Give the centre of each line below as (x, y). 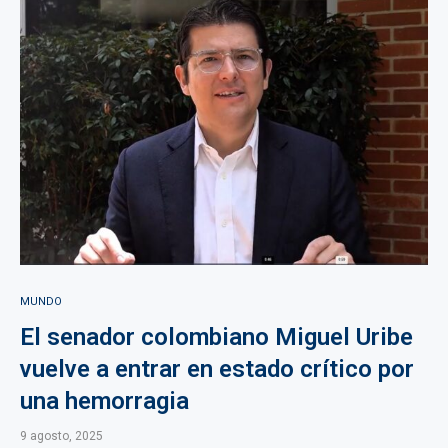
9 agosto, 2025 (61, 436)
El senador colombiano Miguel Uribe (216, 337)
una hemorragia (104, 401)
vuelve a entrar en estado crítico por (217, 369)
